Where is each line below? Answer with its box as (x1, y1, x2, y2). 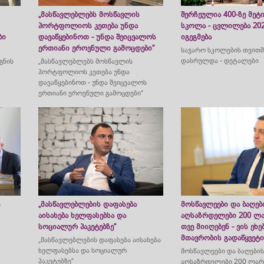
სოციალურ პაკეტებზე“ (38, 222, 116, 231)
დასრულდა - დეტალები (180, 57, 259, 65)
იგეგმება (180, 32, 212, 41)
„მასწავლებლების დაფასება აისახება (38, 236, 161, 244)
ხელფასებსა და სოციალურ (38, 246, 127, 255)
